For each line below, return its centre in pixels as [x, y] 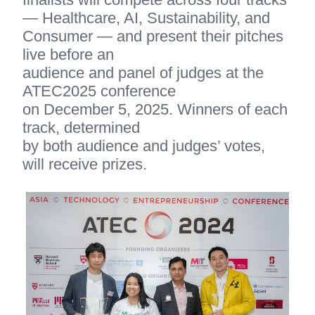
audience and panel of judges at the [145, 72]
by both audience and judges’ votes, [146, 146]
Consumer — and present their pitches [155, 36]
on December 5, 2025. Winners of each [157, 109]
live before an [70, 54]
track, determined [83, 127]
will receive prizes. [85, 164]
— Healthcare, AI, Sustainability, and [148, 18]
